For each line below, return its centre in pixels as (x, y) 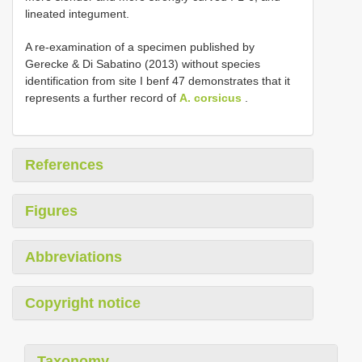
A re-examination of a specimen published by (140, 46)
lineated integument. (77, 13)
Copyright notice (83, 303)
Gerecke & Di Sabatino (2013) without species (143, 63)
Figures (51, 210)
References (64, 164)
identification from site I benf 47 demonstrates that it (158, 80)
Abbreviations (74, 257)
